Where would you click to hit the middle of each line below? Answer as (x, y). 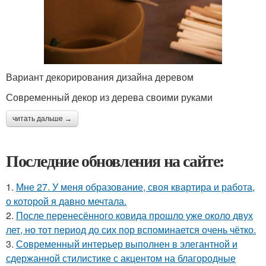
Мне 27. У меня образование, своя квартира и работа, (135, 186)
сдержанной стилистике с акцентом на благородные (121, 258)
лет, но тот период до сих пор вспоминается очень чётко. (131, 229)
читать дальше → (42, 118)
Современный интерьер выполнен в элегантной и (127, 243)
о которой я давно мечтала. (66, 201)
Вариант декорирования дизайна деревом (100, 77)
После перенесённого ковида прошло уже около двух (134, 215)
